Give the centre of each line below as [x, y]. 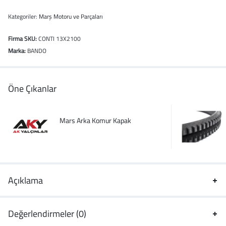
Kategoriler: [23, 16]
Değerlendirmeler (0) [47, 214]
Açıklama [25, 180]
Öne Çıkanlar [32, 89]
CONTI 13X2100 [59, 39]
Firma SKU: [22, 39]
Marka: [17, 51]
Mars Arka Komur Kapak [95, 120]
